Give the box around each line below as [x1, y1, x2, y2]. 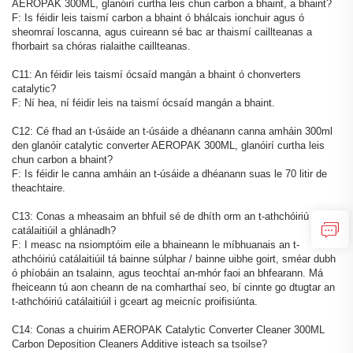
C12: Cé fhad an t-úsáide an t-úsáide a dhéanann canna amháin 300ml [12, 124, 333, 137]
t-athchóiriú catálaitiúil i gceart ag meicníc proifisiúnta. [12, 295, 258, 307]
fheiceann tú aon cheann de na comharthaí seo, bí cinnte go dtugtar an [12, 281, 335, 293]
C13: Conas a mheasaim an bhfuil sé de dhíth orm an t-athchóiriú [12, 210, 309, 222]
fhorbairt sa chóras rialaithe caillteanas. [12, 39, 191, 52]
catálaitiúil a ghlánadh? [12, 224, 116, 236]
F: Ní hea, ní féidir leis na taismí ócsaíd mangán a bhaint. [12, 96, 275, 109]
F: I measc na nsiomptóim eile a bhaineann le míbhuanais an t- [12, 238, 299, 251]
